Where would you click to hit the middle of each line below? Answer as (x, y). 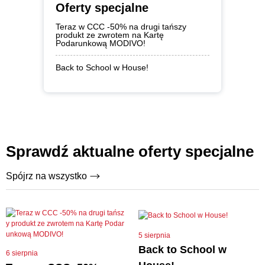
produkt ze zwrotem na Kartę (110, 35)
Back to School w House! (102, 67)
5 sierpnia (154, 235)
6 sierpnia (22, 253)
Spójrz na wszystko (46, 176)
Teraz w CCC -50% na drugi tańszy (121, 27)
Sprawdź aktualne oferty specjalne (130, 151)
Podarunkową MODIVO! (101, 43)
